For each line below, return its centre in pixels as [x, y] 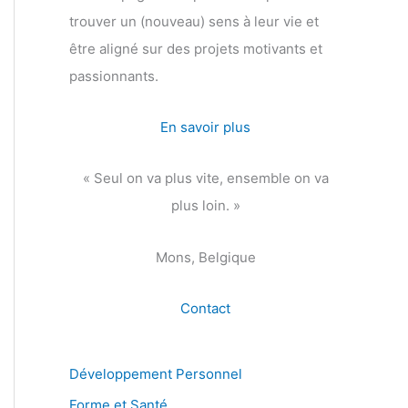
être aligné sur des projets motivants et [196, 48]
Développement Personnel [156, 373]
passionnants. [114, 76]
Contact [205, 308]
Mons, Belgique [205, 257]
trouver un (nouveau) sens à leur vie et [194, 21]
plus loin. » [205, 206]
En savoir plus [205, 127]
